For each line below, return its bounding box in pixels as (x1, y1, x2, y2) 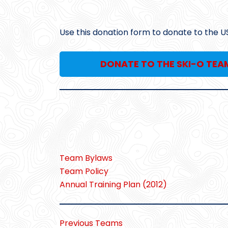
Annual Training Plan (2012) (60, 179, 167, 191)
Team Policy (60, 165, 108, 178)
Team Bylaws (60, 152, 112, 164)
